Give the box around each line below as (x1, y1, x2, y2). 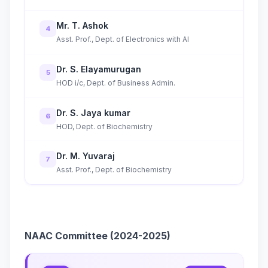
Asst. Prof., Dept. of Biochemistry (56, 165, 172, 175)
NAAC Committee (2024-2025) (25, 229, 170, 242)
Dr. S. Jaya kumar (56, 107, 130, 118)
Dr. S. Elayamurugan (56, 63, 141, 74)
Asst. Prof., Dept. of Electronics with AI (56, 35, 189, 44)
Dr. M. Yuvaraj (56, 151, 115, 162)
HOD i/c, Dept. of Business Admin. (56, 78, 175, 87)
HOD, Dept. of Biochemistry (56, 121, 153, 131)
